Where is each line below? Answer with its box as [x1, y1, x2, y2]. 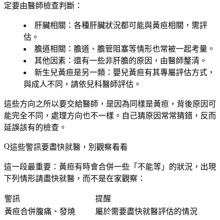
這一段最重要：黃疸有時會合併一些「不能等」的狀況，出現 [4, 162, 216, 171]
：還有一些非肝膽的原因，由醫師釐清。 [66, 56, 207, 65]
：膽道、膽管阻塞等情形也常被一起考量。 [66, 44, 215, 53]
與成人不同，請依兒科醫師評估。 [24, 80, 141, 88]
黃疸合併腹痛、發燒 [4, 207, 75, 216]
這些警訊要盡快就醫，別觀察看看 [10, 142, 128, 151]
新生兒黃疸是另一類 [34, 68, 105, 77]
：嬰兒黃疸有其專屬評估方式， [105, 68, 215, 77]
